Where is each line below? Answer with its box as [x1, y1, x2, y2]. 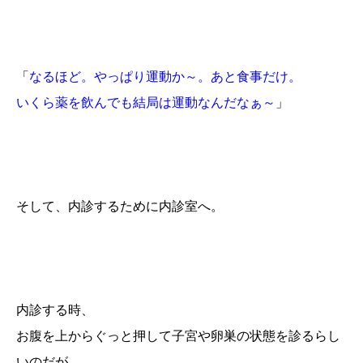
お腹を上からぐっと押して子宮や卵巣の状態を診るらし [16, 328, 340, 343]
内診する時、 [16, 302, 94, 317]
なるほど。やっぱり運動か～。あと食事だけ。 [29, 69, 301, 83]
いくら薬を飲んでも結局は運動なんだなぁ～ [16, 95, 275, 109]
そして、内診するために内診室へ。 [16, 199, 224, 213]
